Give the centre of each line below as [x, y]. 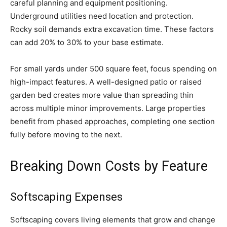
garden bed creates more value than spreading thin [102, 95]
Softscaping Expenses [66, 197]
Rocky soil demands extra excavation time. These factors [112, 29]
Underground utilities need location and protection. [102, 16]
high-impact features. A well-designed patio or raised [106, 82]
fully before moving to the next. [66, 135]
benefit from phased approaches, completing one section [112, 122]
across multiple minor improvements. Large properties [108, 108]
